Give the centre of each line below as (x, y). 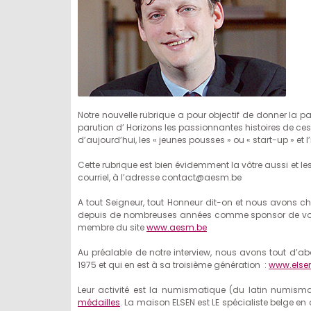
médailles (99, 302)
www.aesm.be (177, 227)
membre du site (112, 227)
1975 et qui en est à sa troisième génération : (173, 265)
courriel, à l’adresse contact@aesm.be (160, 177)
